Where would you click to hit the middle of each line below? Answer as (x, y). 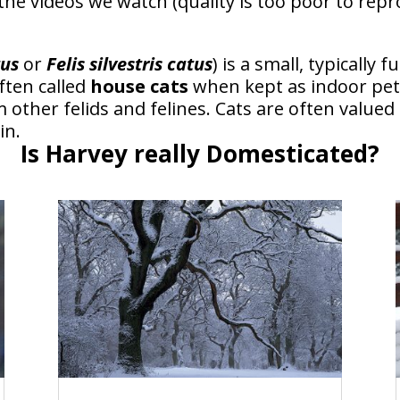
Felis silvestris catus (130, 63)
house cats (140, 86)
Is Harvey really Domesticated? (200, 153)
